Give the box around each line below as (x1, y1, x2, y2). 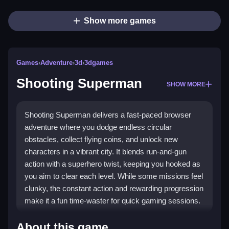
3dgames (84, 59, 113, 67)
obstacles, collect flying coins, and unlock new (25, 135, 178, 144)
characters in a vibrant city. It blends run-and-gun (25, 147, 187, 156)
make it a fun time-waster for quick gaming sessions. (25, 196, 200, 205)
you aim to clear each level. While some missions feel (25, 172, 203, 181)
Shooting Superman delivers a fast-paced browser (25, 110, 191, 120)
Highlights (25, 216, 75, 228)
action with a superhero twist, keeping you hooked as (25, 159, 200, 169)
